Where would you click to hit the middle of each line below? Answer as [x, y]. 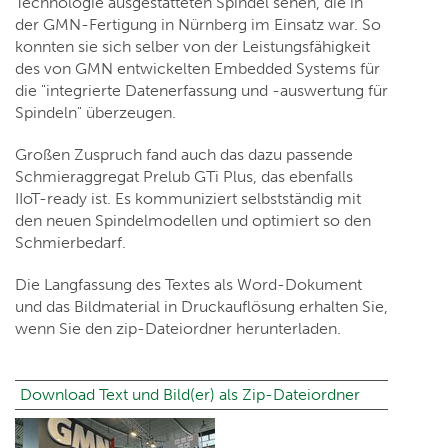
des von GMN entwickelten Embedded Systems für [197, 69]
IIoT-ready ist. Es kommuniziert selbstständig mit [188, 199]
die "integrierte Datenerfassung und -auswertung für [201, 91]
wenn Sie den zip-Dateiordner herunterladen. [178, 329]
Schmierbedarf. [70, 243]
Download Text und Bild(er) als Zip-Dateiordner [190, 395]
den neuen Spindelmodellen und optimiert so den [193, 221]
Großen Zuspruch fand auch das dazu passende [184, 155]
